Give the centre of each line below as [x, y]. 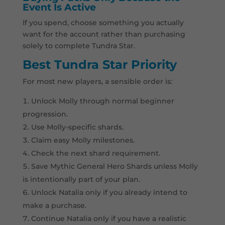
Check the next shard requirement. [95, 153]
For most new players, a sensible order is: [97, 82]
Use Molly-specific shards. [77, 127]
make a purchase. [54, 206]
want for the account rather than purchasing [104, 34]
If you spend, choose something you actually [103, 23]
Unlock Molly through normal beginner [102, 101]
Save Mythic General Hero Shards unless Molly [114, 166]
